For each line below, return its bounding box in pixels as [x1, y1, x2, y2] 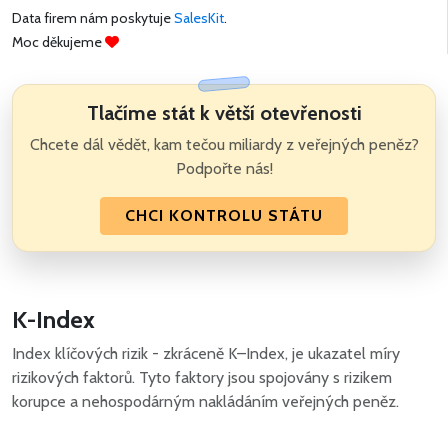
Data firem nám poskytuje [12, 9, 174, 28]
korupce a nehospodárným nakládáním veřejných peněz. [12, 392, 399, 412]
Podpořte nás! [175, 159, 273, 179]
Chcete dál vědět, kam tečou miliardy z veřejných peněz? [29, 135, 419, 155]
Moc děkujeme [12, 33, 105, 52]
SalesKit [174, 9, 224, 28]
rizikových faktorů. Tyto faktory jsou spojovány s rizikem [12, 368, 392, 388]
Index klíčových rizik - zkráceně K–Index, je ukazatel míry [12, 344, 400, 364]
